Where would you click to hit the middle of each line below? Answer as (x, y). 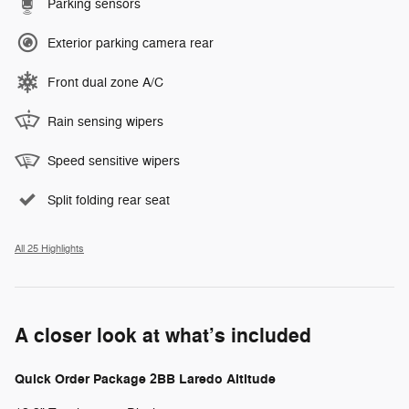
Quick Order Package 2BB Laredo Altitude (145, 379)
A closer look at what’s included (163, 336)
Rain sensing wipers (105, 121)
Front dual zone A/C (105, 82)
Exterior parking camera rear (131, 43)
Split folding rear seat (109, 200)
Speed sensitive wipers (114, 161)
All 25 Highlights (49, 248)
